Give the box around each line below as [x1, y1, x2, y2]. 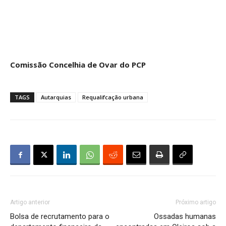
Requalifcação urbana [82, 93, 143, 101]
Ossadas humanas [154, 212, 216, 221]
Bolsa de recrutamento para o [10, 212, 109, 221]
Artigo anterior [10, 199, 50, 206]
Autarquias [41, 93, 71, 101]
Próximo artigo [176, 199, 216, 206]
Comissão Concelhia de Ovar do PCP [10, 60, 146, 70]
